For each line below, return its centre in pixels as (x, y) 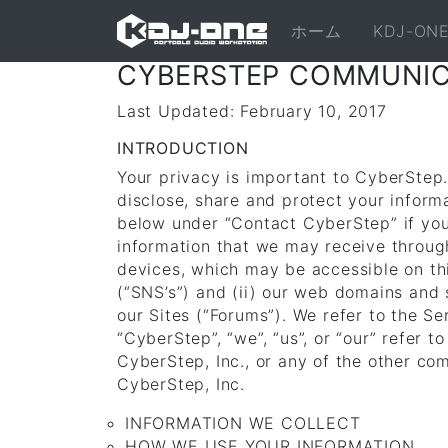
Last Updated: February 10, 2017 (252, 111)
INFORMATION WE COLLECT (243, 423)
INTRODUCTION (183, 148)
